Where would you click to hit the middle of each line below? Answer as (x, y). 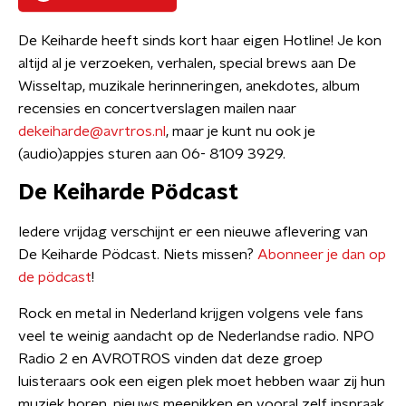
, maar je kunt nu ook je (241, 131)
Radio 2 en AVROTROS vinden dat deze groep (170, 359)
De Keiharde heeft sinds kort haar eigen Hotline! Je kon (200, 41)
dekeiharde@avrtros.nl (92, 131)
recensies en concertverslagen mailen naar (157, 109)
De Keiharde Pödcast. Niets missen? (138, 255)
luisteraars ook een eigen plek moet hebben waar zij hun (202, 382)
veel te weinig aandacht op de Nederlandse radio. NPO (196, 336)
